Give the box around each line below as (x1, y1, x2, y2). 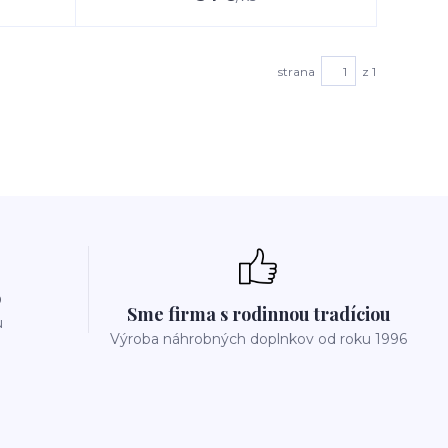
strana (278, 63, 315, 79)
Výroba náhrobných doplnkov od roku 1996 (110, 330, 408, 348)
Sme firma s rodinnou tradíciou (126, 302, 391, 326)
